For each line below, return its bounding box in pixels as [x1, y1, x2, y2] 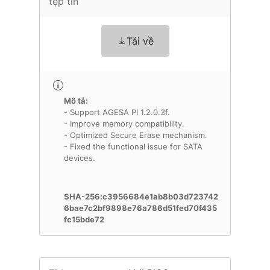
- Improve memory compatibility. [64, 119, 184, 128]
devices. [64, 153, 95, 163]
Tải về [126, 35, 154, 47]
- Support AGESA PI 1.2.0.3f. [64, 107, 170, 117]
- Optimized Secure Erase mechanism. [64, 130, 207, 140]
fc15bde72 [64, 215, 104, 224]
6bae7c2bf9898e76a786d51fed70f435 [64, 203, 217, 213]
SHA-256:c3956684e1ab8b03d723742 [64, 192, 218, 201]
